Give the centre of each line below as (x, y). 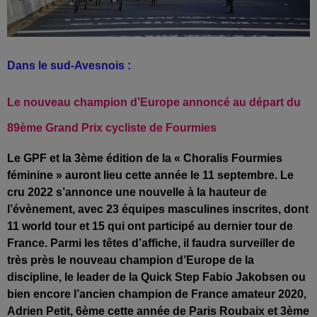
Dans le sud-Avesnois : (69, 65)
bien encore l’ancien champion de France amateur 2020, (157, 294)
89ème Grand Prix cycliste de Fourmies (112, 127)
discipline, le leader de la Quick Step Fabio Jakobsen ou (156, 277)
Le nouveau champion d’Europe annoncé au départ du (154, 102)
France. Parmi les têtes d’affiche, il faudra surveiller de (151, 243)
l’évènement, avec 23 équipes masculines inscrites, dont (158, 209)
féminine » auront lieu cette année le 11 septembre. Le (150, 175)
